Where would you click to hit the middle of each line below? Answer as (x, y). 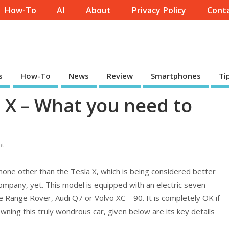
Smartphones (176, 75)
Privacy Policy (159, 10)
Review (120, 75)
